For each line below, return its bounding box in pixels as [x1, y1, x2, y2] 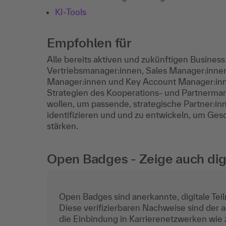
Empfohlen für [47, 35, 131, 50]
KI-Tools [55, 7, 86, 17]
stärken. [47, 121, 78, 131]
